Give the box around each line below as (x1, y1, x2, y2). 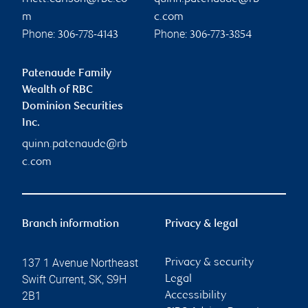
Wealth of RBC (22, 84, 93, 96)
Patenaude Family (22, 67, 111, 80)
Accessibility (165, 289, 226, 302)
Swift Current (22, 272, 84, 286)
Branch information (22, 218, 119, 230)
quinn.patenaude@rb (22, 138, 127, 151)
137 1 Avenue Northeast (22, 256, 138, 269)
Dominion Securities (22, 100, 123, 113)
